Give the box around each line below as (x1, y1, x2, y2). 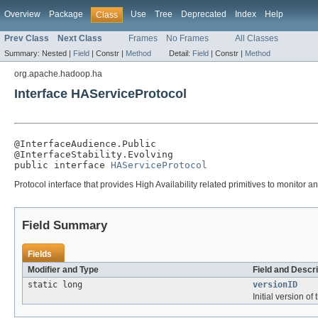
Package (49, 9, 83, 19)
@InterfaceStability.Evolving (14, 149, 173, 160)
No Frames (166, 33, 209, 44)
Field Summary (22, 218, 107, 232)
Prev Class (4, 33, 49, 44)
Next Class (57, 33, 102, 44)
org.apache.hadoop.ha (14, 69, 102, 79)
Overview (4, 9, 40, 19)
